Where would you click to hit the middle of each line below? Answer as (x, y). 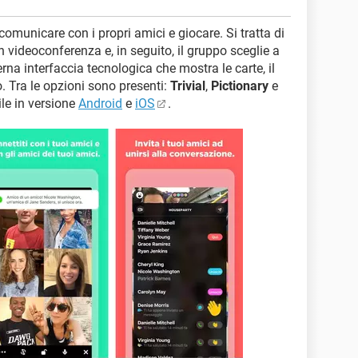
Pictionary (240, 86)
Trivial (188, 86)
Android (100, 103)
